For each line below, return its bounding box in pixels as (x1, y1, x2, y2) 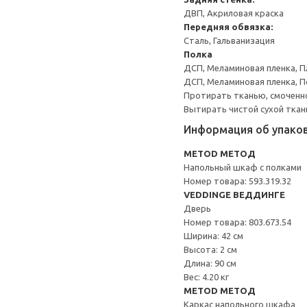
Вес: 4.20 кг (184, 272, 229, 282)
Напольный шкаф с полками (184, 162, 302, 172)
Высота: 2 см (184, 245, 237, 254)
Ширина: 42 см (184, 231, 243, 241)
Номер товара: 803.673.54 (184, 217, 291, 227)
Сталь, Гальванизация (184, 36, 275, 45)
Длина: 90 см (184, 258, 236, 268)
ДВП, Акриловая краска (184, 8, 284, 18)
